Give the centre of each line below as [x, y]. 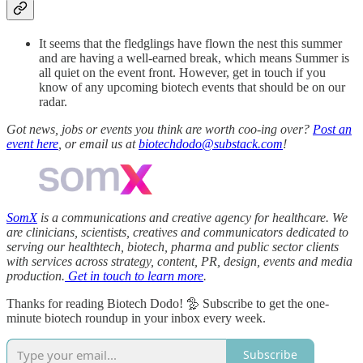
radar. [53, 101]
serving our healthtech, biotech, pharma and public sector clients [173, 246]
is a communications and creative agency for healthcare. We [192, 217]
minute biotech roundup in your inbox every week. [136, 318]
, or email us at [98, 143]
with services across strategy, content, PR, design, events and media [179, 261]
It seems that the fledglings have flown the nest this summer [190, 43]
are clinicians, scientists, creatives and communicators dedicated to [177, 232]
